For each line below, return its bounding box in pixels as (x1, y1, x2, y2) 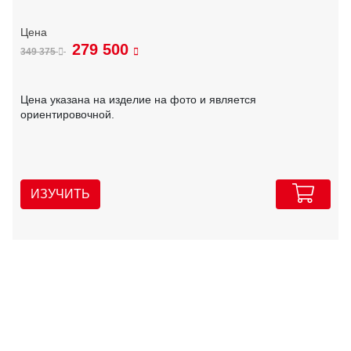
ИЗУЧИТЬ (31, 186, 90, 201)
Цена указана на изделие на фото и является (20, 92, 256, 106)
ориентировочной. (20, 107, 114, 121)
